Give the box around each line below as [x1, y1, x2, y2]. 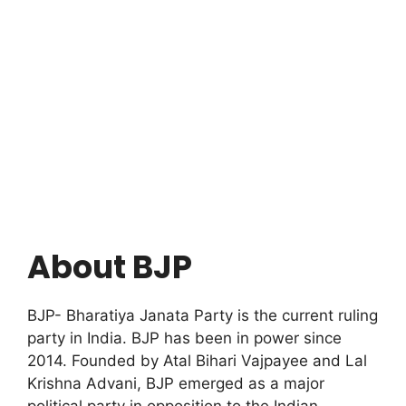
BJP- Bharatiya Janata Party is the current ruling [27, 306, 378, 325]
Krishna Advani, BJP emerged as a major [27, 374, 324, 393]
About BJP [27, 245, 192, 290]
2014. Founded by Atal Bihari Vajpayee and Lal [27, 352, 367, 371]
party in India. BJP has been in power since [27, 329, 342, 348]
